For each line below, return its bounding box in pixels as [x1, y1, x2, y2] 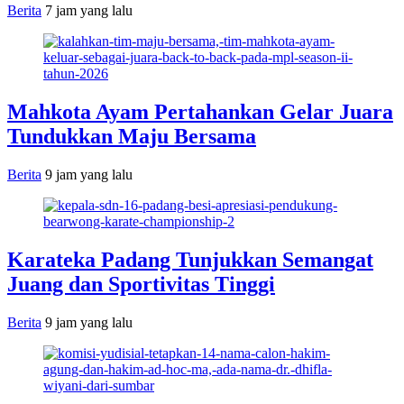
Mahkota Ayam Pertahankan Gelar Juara [7, 99, 393, 124]
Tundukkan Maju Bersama [7, 124, 256, 148]
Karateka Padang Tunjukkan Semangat [7, 247, 373, 271]
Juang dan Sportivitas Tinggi [7, 271, 275, 296]
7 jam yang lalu [45, 2, 133, 18]
